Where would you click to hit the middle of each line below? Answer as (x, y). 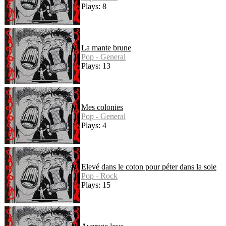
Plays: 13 (96, 66)
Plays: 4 (94, 125)
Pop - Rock (99, 176)
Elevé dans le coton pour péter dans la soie (149, 166)
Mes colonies (102, 107)
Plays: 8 (94, 6)
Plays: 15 (96, 185)
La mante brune (106, 47)
